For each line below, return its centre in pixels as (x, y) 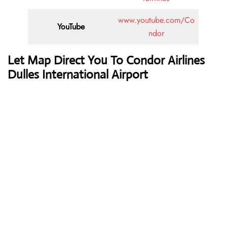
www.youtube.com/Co (156, 20)
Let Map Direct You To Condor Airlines (106, 61)
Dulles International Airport (78, 75)
